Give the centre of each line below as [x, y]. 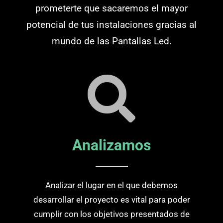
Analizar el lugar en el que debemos [111, 185]
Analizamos [111, 145]
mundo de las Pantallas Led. [111, 41]
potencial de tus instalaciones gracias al [111, 25]
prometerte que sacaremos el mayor [111, 8]
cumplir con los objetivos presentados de [111, 214]
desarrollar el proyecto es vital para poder [111, 199]
